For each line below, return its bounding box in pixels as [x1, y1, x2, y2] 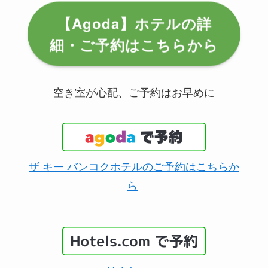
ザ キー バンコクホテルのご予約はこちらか [29, 158, 239, 174]
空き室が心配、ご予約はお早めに [53, 84, 215, 100]
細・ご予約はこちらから [50, 33, 218, 54]
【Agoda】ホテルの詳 [56, 12, 212, 33]
